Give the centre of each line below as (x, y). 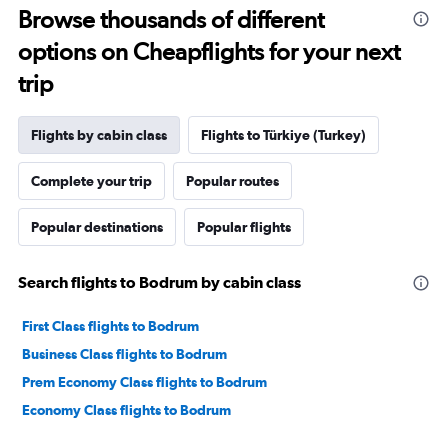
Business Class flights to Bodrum (124, 354)
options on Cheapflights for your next (209, 51)
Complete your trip (91, 181)
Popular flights (244, 227)
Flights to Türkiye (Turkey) (283, 135)
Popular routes (232, 181)
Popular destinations (97, 227)
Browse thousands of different (171, 19)
